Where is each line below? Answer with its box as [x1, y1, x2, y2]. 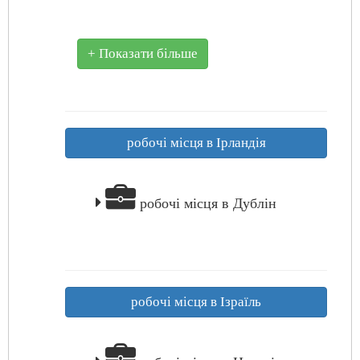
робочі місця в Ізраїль [131, 294, 261, 309]
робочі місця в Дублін [136, 195, 276, 211]
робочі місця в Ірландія [126, 135, 266, 150]
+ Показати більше [88, 46, 198, 61]
